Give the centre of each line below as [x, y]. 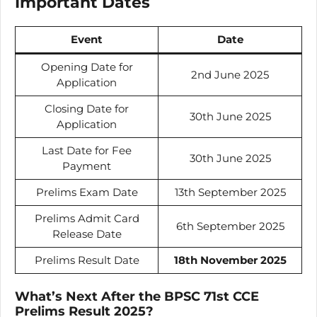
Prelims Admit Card [87, 218]
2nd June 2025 [230, 74]
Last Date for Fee [87, 150]
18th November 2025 [230, 260]
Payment [87, 166]
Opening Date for [87, 67]
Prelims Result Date [87, 260]
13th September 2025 [230, 192]
